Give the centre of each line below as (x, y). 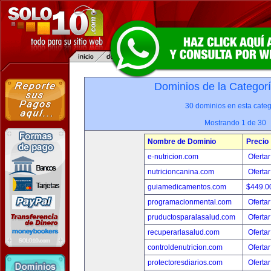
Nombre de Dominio (182, 142)
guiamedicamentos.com (187, 187)
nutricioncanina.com (181, 172)
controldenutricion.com (185, 247)
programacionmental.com (190, 202)
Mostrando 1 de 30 (235, 123)
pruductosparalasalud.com (191, 217)
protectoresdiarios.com (185, 263)
